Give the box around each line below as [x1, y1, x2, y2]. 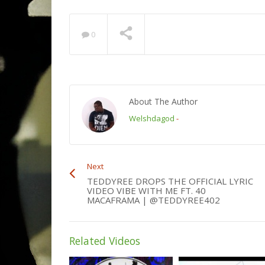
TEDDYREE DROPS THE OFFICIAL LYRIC [87, 174, 253, 187]
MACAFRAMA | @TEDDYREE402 [87, 193, 220, 206]
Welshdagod [129, 112, 174, 124]
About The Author [129, 95, 198, 107]
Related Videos [69, 233, 140, 248]
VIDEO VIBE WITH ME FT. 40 [87, 184, 206, 196]
